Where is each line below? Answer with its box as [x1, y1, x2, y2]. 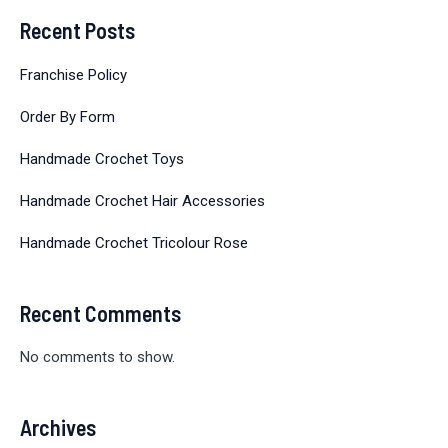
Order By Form [20, 107, 115, 126]
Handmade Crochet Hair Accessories [20, 191, 265, 210]
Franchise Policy [20, 65, 127, 84]
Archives [20, 413, 96, 440]
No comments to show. [20, 347, 175, 366]
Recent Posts [20, 17, 135, 44]
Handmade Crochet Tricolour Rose [20, 233, 248, 252]
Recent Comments [20, 299, 181, 326]
